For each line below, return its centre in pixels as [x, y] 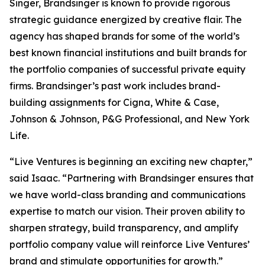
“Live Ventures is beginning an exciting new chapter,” [131, 161]
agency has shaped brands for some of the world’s [125, 36]
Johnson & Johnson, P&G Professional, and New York [130, 119]
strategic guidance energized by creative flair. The [126, 20]
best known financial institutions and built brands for [128, 53]
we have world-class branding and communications [127, 195]
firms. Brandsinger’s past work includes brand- [115, 86]
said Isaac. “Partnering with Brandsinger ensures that [132, 178]
